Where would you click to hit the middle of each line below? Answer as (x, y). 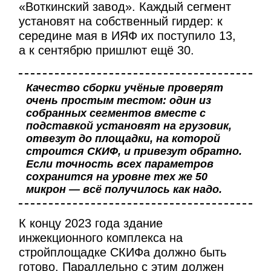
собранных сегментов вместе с (116, 113)
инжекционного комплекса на (101, 237)
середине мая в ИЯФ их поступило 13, (128, 35)
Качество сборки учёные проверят (124, 88)
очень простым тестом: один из (118, 101)
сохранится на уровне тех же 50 (116, 177)
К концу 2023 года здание (91, 223)
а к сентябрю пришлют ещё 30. (107, 50)
